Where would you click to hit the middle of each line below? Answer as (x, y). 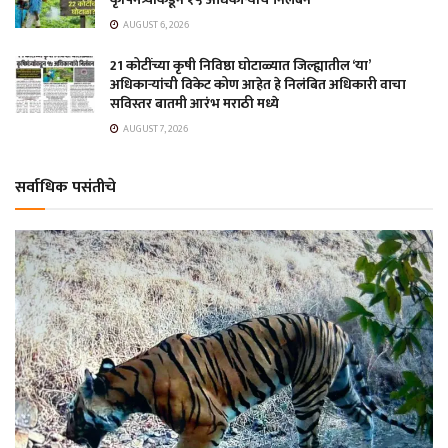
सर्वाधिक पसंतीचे (65, 187)
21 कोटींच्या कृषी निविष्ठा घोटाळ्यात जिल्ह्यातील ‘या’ (240, 65)
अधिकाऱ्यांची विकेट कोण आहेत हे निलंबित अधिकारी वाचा (258, 84)
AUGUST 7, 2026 (154, 128)
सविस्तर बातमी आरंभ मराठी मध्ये (194, 103)
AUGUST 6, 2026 (155, 24)
